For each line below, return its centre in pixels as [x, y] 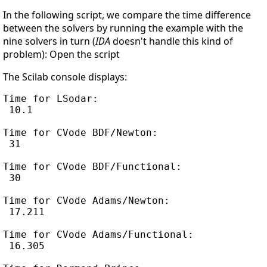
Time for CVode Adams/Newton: [86, 200]
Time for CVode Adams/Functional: [98, 234]
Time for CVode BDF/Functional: [92, 166]
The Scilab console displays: [65, 77]
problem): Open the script [61, 54]
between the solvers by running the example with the [123, 28]
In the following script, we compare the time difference [127, 15]
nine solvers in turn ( [49, 41]
